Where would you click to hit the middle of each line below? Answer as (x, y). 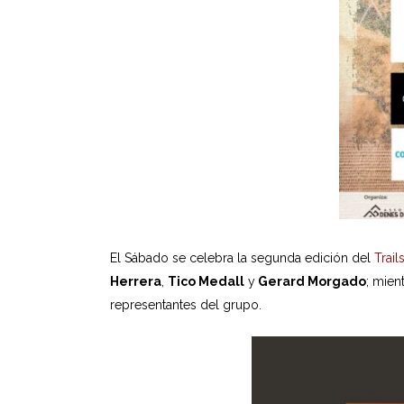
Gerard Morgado (311, 281)
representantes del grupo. (186, 305)
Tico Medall (206, 281)
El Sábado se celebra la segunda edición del (242, 258)
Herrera (136, 281)
